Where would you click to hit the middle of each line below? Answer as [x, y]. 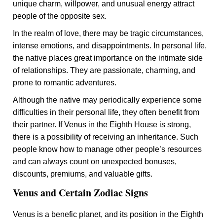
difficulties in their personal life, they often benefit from [106, 112]
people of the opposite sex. [60, 16]
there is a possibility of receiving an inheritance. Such [106, 137]
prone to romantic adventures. [65, 83]
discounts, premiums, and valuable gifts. [83, 174]
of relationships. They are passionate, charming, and [104, 70]
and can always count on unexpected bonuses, [95, 162]
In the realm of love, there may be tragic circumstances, [109, 33]
